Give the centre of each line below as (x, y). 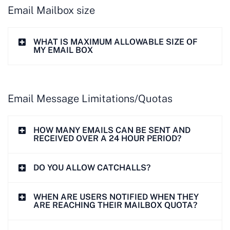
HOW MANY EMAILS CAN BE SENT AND (112, 130)
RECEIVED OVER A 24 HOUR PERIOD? (108, 138)
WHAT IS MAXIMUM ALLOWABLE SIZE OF (116, 42)
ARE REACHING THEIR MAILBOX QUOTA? (116, 205)
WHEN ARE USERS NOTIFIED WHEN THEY (116, 197)
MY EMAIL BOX (63, 50)
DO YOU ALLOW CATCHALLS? (92, 167)
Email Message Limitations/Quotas (90, 98)
